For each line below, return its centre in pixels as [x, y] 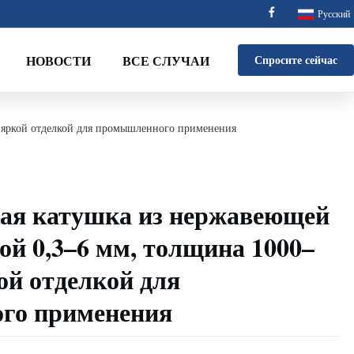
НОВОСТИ [58, 60]
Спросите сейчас [296, 60]
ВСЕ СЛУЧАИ [166, 60]
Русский [334, 13]
